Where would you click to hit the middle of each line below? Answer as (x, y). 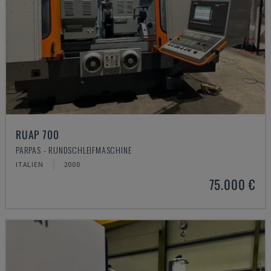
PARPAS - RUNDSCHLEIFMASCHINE (74, 150)
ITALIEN (30, 164)
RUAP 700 (38, 134)
